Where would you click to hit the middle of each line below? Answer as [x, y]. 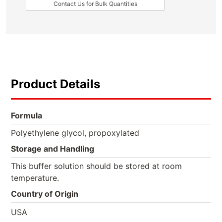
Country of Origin [45, 194]
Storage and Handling [53, 149]
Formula [27, 115]
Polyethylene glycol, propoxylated [75, 133]
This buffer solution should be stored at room [96, 166]
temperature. [35, 178]
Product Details [55, 84]
